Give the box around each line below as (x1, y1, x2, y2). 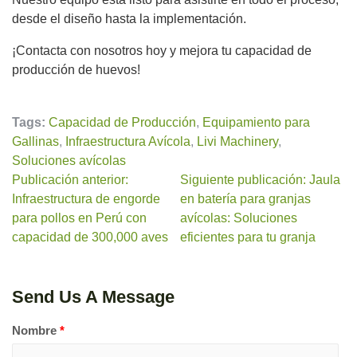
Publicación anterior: (12, 173, 128, 187)
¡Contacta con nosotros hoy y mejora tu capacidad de (12, 44, 312, 58)
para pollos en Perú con (12, 211, 147, 226)
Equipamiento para (202, 116, 310, 130)
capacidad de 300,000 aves (12, 230, 168, 245)
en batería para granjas (180, 192, 312, 206)
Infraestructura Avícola (65, 135, 190, 149)
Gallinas (12, 135, 59, 149)
